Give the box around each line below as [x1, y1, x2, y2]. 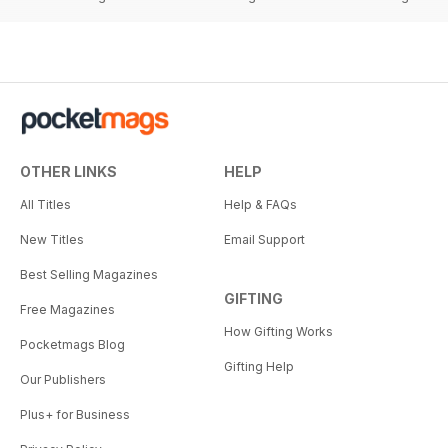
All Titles [20, 196, 71, 212]
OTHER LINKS [20, 162, 117, 180]
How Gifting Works [224, 323, 333, 339]
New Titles [20, 231, 84, 247]
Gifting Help [224, 358, 294, 374]
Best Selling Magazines [20, 266, 158, 282]
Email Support [224, 231, 305, 247]
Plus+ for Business [20, 406, 130, 422]
